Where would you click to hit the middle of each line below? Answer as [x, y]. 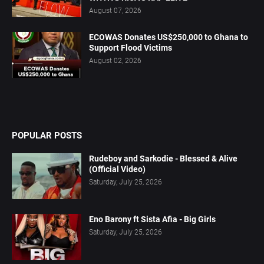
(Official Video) [117, 169]
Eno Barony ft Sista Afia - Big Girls [152, 220]
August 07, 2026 [115, 11]
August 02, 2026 [115, 61]
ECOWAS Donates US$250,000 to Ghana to [169, 37]
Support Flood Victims [131, 48]
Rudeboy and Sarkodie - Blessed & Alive [163, 159]
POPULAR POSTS [47, 136]
